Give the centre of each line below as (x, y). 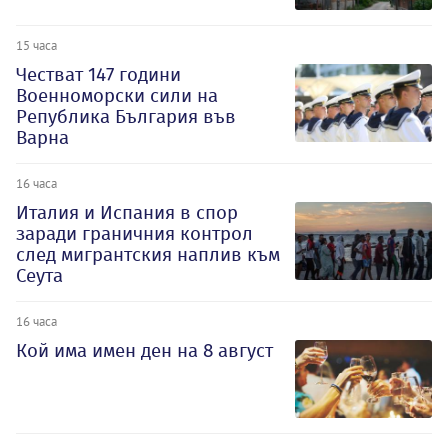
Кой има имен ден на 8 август (144, 351)
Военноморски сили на (117, 96)
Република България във (126, 117)
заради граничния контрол (134, 234)
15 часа (36, 45)
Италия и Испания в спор (127, 213)
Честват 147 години (98, 75)
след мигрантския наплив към (148, 255)
